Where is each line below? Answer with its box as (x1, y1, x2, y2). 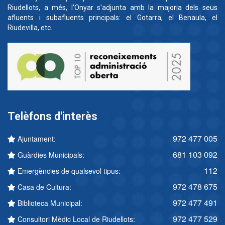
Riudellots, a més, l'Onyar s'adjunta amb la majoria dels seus (8, 4, 217, 12)
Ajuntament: (16, 134, 56, 144)
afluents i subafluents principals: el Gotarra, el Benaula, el (8, 14, 217, 22)
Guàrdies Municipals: (16, 150, 84, 160)
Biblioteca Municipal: (16, 198, 82, 208)
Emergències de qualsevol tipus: (16, 166, 121, 176)
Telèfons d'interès (8, 110, 97, 123)
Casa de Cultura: (16, 182, 71, 192)
